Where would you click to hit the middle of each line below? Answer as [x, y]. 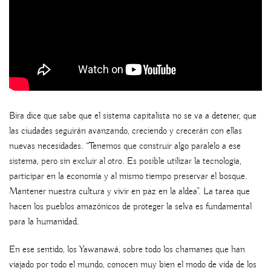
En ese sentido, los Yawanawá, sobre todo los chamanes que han [127, 250]
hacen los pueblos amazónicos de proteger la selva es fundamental [130, 207]
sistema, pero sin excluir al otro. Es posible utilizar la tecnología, [125, 162]
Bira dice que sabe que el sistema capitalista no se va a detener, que [133, 116]
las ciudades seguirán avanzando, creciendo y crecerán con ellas [126, 132]
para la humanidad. [44, 222]
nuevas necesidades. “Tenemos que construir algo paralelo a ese [125, 147]
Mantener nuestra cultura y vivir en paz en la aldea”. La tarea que [129, 192]
